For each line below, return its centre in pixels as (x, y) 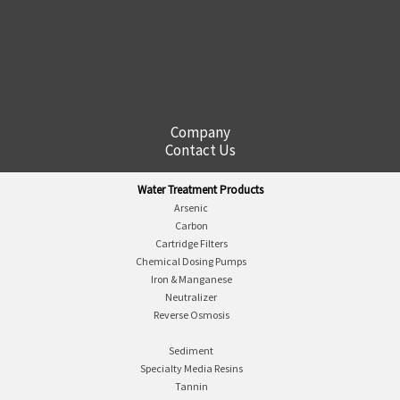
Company (200, 132)
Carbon (191, 225)
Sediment (191, 350)
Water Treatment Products (200, 190)
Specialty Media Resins (191, 368)
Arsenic (191, 208)
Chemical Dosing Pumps (191, 261)
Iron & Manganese (191, 279)
